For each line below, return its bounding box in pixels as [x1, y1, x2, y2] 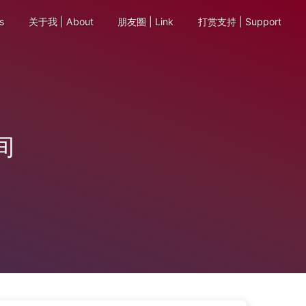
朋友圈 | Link [115, 16, 174, 27]
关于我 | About [25, 16, 94, 27]
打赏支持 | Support [195, 16, 281, 27]
